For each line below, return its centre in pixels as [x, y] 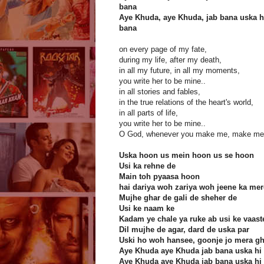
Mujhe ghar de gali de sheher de [178, 198]
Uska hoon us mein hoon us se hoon [187, 156]
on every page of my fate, [163, 49]
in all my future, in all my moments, [179, 71]
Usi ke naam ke [147, 209]
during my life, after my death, [170, 60]
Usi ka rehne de [147, 166]
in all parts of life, [148, 113]
